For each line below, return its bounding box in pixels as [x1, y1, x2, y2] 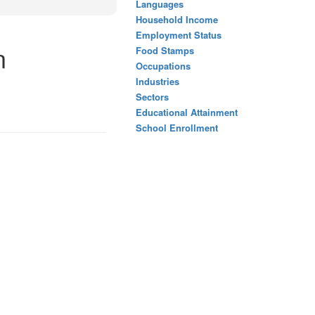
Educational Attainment [136, 105, 238, 119]
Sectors [136, 90, 169, 103]
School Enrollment [136, 121, 218, 134]
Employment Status [136, 28, 221, 41]
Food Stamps [136, 44, 194, 57]
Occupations [136, 59, 191, 72]
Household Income [136, 13, 218, 26]
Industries [136, 75, 179, 88]
